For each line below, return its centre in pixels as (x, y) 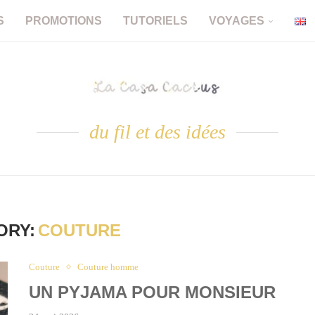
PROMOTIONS (64, 21)
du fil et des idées (157, 132)
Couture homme (108, 267)
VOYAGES (237, 21)
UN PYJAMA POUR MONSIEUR (152, 292)
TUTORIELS (155, 21)
